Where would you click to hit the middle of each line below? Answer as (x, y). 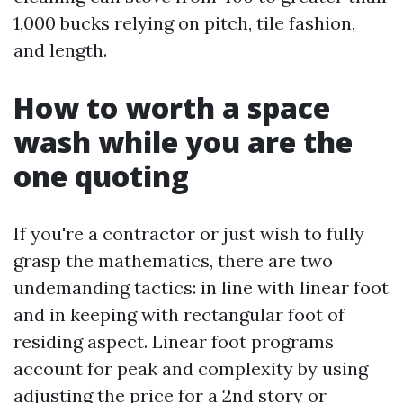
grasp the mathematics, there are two (173, 260)
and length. (60, 50)
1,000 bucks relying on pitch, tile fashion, (184, 23)
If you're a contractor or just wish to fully (189, 233)
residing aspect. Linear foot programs (174, 341)
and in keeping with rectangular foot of (179, 314)
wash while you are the (183, 142)
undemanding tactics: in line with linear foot (201, 287)
